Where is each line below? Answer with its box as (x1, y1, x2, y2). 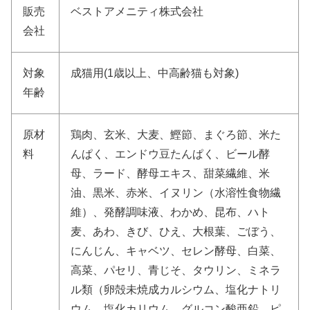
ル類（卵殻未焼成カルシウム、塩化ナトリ (71, 284, 281, 296)
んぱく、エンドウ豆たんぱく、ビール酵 (71, 148, 270, 161)
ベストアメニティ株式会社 (71, 6, 203, 18)
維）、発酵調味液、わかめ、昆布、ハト (71, 206, 270, 219)
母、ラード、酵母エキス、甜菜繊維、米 (71, 167, 270, 180)
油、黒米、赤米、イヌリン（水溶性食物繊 (71, 187, 281, 199)
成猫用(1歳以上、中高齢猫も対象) (71, 67, 239, 80)
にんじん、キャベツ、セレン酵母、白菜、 (71, 245, 281, 257)
